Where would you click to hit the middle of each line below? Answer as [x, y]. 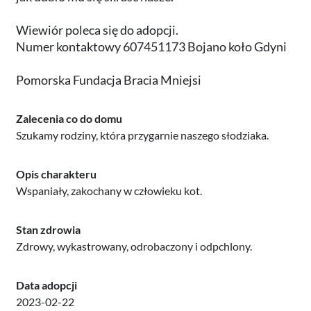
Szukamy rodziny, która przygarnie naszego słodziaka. [142, 135]
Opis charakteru [56, 174]
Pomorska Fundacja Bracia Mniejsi [109, 80]
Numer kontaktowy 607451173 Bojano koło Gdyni [151, 47]
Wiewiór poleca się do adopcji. [97, 30]
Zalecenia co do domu [69, 119]
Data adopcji [47, 285]
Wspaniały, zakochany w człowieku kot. [109, 191]
